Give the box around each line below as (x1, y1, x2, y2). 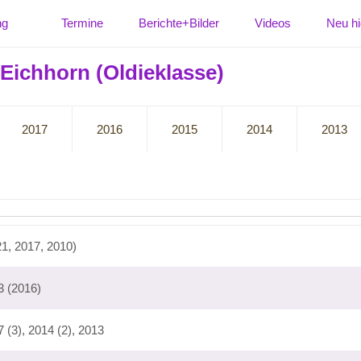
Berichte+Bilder (139, 16, 219, 30)
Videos (255, 16, 291, 30)
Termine (61, 16, 103, 30)
